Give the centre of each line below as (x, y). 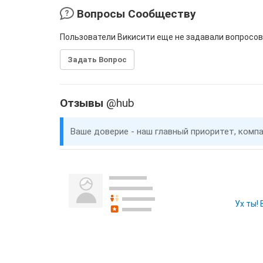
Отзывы (83, 103)
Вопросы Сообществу (135, 14)
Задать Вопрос (97, 60)
